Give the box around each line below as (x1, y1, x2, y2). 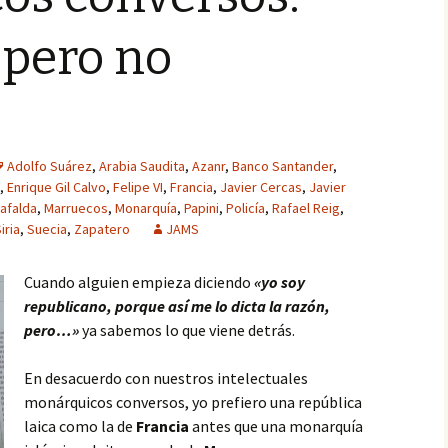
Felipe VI (113, 178, 163, 196)
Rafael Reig (272, 199, 340, 217)
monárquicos (24, 392, 116, 412)
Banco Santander (232, 157, 333, 175)
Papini (184, 199, 219, 217)
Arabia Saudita (99, 157, 185, 175)
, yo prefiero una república (185, 392, 362, 412)
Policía (226, 199, 265, 217)
